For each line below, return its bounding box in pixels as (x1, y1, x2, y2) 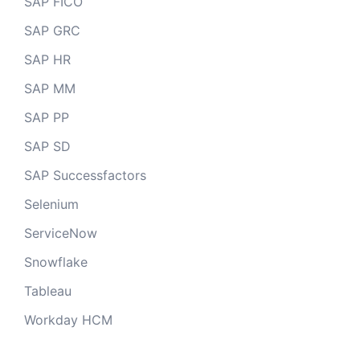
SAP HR (24, 51, 71, 68)
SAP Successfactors (24, 167, 146, 184)
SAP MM (24, 80, 76, 97)
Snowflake (24, 254, 88, 271)
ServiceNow (24, 225, 97, 242)
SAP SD (24, 138, 71, 155)
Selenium (24, 196, 79, 213)
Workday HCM (24, 312, 112, 329)
